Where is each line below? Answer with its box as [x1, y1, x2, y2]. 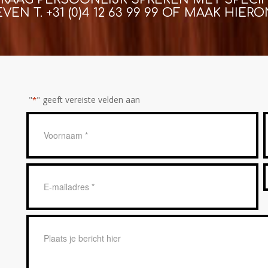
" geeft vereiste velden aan [36, 93, 140, 105]
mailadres [28, 179, 67, 191]
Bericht [28, 217, 56, 229]
